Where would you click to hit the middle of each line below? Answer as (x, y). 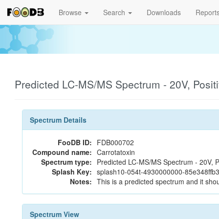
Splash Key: (72, 172)
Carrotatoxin (116, 152)
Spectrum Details (58, 120)
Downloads (164, 12)
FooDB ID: (75, 142)
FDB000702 (115, 142)
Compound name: (62, 152)
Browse (71, 12)
